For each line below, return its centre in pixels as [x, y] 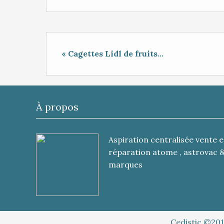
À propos [57, 107]
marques [125, 164]
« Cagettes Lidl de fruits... [112, 53]
